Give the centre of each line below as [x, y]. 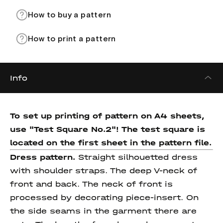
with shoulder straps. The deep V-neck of [104, 170]
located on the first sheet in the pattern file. [111, 143]
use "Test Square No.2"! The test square [102, 129]
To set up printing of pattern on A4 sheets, [107, 116]
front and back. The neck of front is [91, 184]
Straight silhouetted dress [138, 157]
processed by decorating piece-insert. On [104, 197]
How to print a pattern [72, 39]
